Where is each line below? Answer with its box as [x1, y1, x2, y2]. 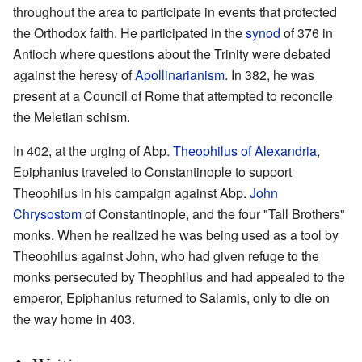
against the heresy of [13, 65, 135, 84]
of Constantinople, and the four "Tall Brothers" [82, 204, 345, 223]
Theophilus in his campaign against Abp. [13, 183, 250, 202]
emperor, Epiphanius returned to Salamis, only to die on [13, 288, 330, 307]
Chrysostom [13, 204, 82, 223]
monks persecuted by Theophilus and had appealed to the [13, 267, 345, 286]
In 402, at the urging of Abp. [13, 141, 173, 160]
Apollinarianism [135, 65, 225, 84]
